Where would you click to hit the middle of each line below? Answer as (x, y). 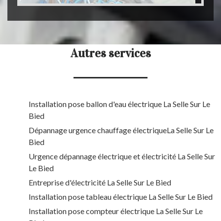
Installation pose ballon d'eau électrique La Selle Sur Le (119, 104)
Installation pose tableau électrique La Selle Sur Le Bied (121, 197)
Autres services (110, 54)
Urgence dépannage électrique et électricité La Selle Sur (122, 156)
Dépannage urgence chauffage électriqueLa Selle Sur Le (121, 130)
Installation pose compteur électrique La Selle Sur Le (116, 211)
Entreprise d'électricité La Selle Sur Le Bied (100, 183)
